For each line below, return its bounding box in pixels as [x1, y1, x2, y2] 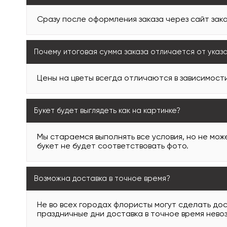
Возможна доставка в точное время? [34, 175, 170, 182]
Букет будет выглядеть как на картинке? [34, 107, 180, 115]
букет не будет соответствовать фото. [37, 142, 188, 150]
